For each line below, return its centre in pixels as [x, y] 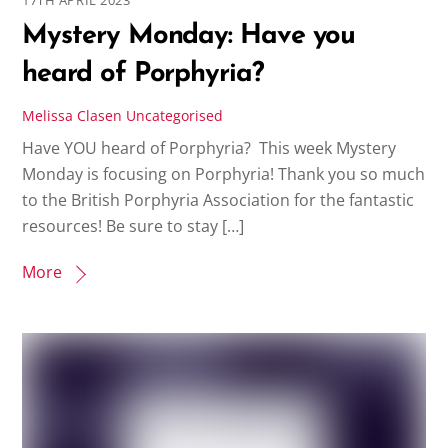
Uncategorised [175, 116]
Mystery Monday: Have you [189, 36]
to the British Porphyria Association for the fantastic [218, 199]
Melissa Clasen [72, 116]
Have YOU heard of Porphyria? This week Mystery [209, 147]
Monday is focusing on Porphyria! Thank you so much [224, 173]
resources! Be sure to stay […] [133, 225]
